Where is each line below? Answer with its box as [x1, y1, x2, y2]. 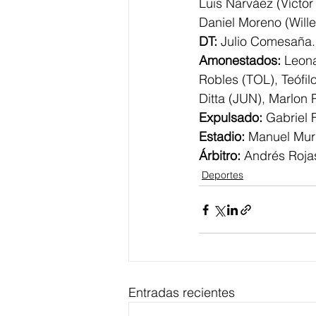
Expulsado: [199, 109, 262, 126]
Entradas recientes [128, 284, 235, 300]
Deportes [202, 169, 243, 181]
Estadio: [199, 128, 245, 145]
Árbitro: [199, 147, 241, 164]
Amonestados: [199, 52, 281, 68]
